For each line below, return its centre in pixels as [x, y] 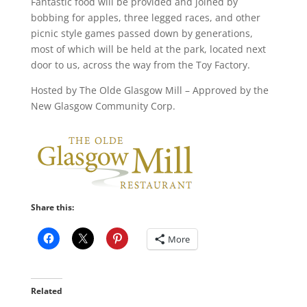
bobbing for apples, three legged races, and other [145, 17]
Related [46, 291]
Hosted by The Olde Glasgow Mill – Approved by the [149, 90]
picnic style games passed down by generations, [142, 33]
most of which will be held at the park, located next [148, 49]
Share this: [52, 207]
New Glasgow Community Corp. [103, 106]
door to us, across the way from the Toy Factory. [140, 65]
